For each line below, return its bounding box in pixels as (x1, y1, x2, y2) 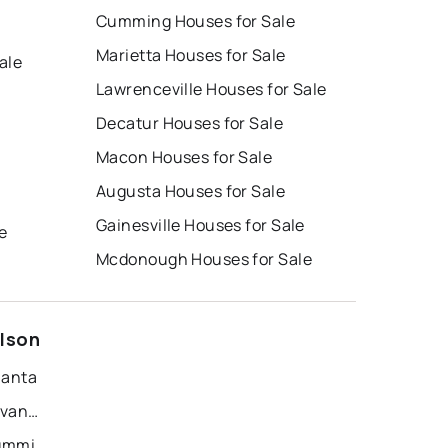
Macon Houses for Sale (96, 145, 273, 168)
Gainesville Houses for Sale (96, 213, 305, 236)
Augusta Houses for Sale (96, 179, 286, 202)
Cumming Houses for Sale (96, 9, 296, 32)
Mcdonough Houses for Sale (96, 247, 312, 270)
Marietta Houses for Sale (96, 43, 286, 66)
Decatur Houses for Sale (96, 111, 284, 134)
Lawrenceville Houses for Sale (96, 77, 327, 100)
